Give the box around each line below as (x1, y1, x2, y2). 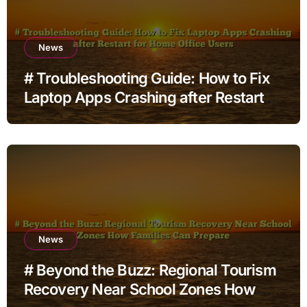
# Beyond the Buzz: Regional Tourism (23, 260, 276, 279)
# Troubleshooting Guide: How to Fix (23, 69, 270, 87)
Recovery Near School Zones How (23, 280, 255, 298)
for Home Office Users (23, 107, 175, 125)
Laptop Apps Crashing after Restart (23, 88, 265, 106)
